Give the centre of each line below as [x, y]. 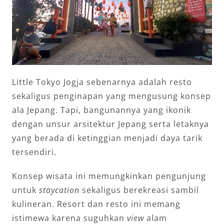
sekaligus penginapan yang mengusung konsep [111, 96]
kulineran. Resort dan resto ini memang [96, 204]
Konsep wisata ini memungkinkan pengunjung [109, 176]
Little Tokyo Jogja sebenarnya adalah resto [102, 82]
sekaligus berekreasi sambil [139, 190]
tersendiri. [34, 152]
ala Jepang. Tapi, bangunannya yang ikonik [101, 110]
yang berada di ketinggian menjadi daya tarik [107, 138]
